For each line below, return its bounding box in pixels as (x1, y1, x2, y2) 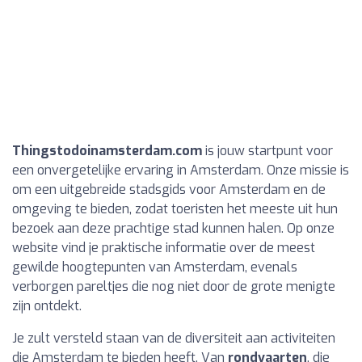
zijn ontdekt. (12, 297, 82, 314)
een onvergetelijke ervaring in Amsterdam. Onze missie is (12, 162, 349, 179)
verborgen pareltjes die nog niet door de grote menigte (12, 278, 335, 295)
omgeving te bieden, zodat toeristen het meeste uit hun (12, 200, 338, 217)
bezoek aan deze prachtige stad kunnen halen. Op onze (12, 220, 335, 237)
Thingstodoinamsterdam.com (12, 142, 202, 159)
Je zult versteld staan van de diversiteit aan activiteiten (12, 330, 335, 347)
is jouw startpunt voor (202, 142, 333, 159)
